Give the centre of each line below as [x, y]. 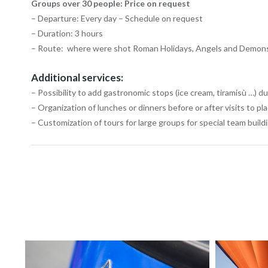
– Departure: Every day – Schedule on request [117, 19]
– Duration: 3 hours [67, 33]
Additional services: [77, 78]
